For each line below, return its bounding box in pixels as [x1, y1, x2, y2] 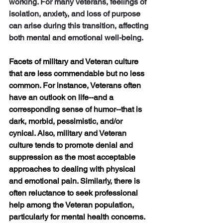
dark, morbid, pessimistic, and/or [9, 116, 124, 126]
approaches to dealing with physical [9, 164, 137, 174]
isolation [9, 9, 39, 19]
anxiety [43, 9, 67, 19]
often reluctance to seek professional [9, 188, 140, 198]
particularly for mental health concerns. [9, 212, 147, 222]
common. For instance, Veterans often [9, 81, 143, 91]
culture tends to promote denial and [9, 140, 135, 150]
